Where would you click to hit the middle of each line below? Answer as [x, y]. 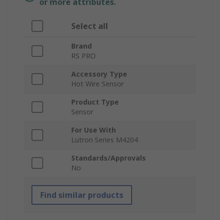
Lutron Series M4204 [105, 140]
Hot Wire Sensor [97, 84]
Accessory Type [99, 74]
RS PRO [83, 56]
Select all [90, 26]
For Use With [94, 130]
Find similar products [82, 195]
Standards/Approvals [109, 158]
